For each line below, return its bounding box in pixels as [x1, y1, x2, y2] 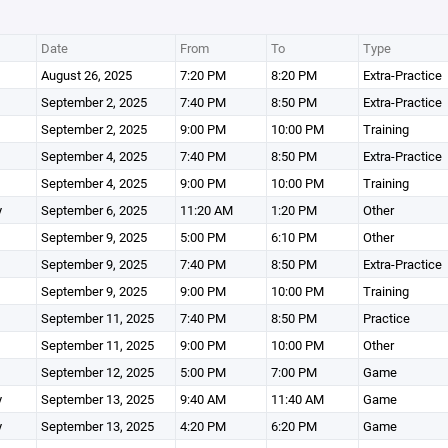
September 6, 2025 [40, 201, 147, 219]
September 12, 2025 [40, 363, 154, 381]
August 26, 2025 [40, 66, 132, 84]
